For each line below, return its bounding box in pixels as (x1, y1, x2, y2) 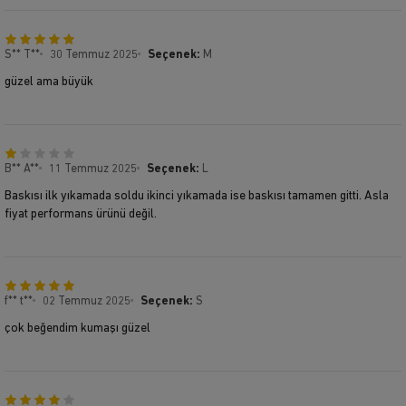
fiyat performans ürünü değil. (5, 207, 157, 221)
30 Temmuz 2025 (50, 48, 138, 61)
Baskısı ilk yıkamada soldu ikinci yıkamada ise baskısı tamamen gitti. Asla (5, 188, 389, 203)
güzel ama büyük (5, 74, 93, 89)
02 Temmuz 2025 (43, 295, 130, 307)
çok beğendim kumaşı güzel (5, 321, 150, 335)
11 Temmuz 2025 (49, 162, 137, 175)
